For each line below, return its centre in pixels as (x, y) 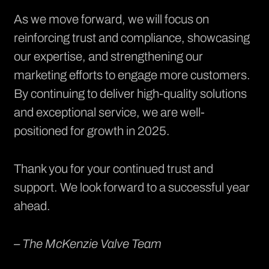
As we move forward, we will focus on (111, 19)
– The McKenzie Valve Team (87, 243)
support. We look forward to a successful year (131, 187)
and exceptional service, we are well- (109, 112)
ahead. (32, 206)
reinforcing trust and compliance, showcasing (131, 38)
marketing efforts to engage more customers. (132, 75)
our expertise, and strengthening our (108, 56)
